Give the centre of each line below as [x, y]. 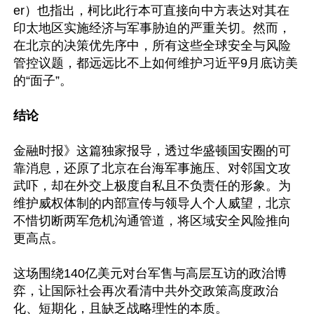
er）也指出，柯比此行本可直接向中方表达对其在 [151, 11]
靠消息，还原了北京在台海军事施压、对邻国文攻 [152, 168]
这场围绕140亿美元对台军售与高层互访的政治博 [150, 273]
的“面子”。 [43, 81]
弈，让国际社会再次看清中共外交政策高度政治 [146, 291]
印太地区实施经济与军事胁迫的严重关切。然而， [152, 28]
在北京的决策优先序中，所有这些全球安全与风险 [152, 46]
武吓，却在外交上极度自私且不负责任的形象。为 [152, 186]
